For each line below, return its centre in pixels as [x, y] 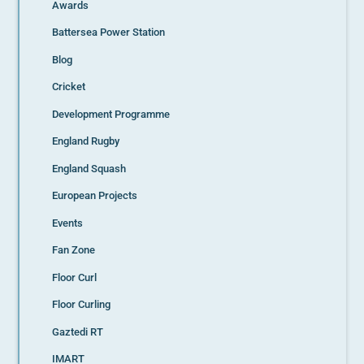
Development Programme [111, 114]
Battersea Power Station [109, 32]
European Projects [95, 196]
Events [68, 223]
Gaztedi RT [78, 331]
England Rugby [86, 141]
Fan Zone [74, 250]
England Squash [89, 168]
